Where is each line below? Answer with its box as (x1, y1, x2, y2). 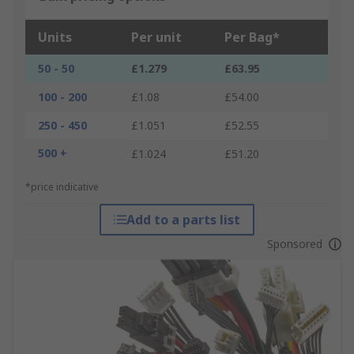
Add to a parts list (126, 211, 240, 229)
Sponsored (266, 236, 322, 252)
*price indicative (25, 180, 99, 194)
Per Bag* (224, 28, 280, 47)
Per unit (131, 28, 182, 47)
